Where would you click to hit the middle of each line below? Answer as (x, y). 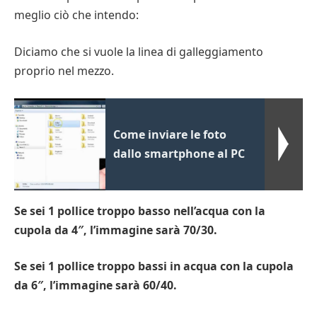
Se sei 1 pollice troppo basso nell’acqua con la (140, 211)
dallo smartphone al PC (179, 153)
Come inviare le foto (170, 134)
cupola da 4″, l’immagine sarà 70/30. (116, 230)
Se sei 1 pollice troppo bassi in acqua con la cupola (154, 266)
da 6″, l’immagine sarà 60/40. (96, 286)
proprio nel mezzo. (64, 71)
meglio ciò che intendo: (76, 15)
